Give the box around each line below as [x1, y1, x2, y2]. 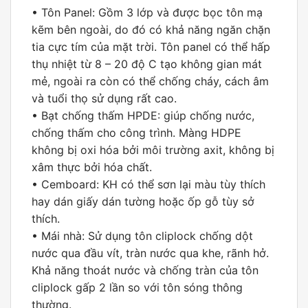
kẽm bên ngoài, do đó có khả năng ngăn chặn [32, 22, 270, 36]
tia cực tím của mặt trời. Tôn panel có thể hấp [32, 39, 270, 54]
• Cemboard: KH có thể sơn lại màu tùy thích [32, 177, 265, 191]
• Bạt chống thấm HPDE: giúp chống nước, [32, 108, 254, 122]
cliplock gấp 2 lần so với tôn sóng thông [32, 280, 243, 294]
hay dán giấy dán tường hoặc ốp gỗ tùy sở [32, 194, 254, 208]
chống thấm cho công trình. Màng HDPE [32, 125, 241, 140]
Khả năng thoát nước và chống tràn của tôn [32, 263, 258, 277]
